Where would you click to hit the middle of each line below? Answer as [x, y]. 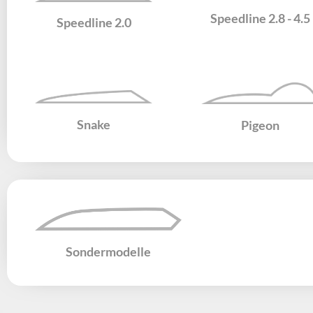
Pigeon [261, 125]
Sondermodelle [108, 251]
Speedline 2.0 [94, 23]
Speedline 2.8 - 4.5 [261, 18]
